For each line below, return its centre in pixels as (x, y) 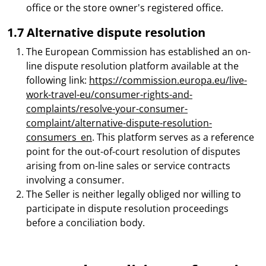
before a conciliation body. (85, 223)
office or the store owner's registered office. (125, 8)
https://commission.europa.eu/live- (168, 80)
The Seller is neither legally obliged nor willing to (134, 194)
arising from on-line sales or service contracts (128, 166)
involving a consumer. (75, 180)
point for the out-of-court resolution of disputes (133, 151)
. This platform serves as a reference (173, 137)
